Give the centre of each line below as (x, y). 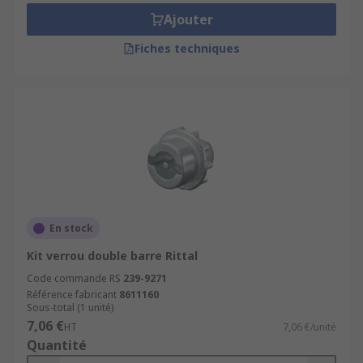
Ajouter (188, 19)
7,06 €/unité (310, 327)
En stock (71, 228)
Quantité (57, 345)
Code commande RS (74, 278)
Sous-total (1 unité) (70, 307)
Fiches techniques (187, 48)
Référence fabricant (72, 295)
